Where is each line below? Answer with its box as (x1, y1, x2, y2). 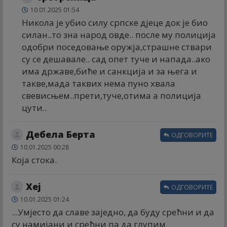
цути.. (22, 101, 47, 113)
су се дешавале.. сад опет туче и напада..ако (22, 53, 210, 65)
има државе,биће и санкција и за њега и (22, 65, 197, 77)
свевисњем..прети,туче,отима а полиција (22, 89, 201, 101)
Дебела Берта (26, 128, 95, 140)
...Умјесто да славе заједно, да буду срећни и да (12, 206, 214, 218)
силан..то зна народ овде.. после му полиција (22, 28, 216, 41)
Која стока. (12, 154, 57, 166)
